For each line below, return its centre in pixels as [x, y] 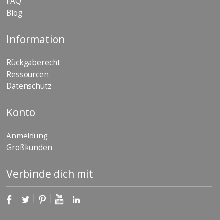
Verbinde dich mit [50, 174]
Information [36, 39]
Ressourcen [27, 74]
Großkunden [29, 147]
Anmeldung [27, 136]
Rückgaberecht [33, 62]
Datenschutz [29, 86]
